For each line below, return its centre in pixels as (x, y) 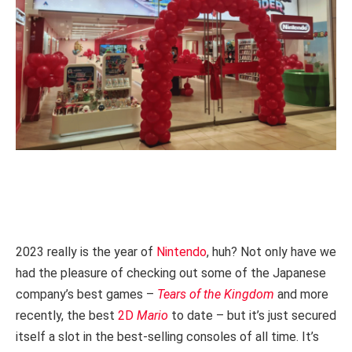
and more (301, 295)
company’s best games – (86, 295)
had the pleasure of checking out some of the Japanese (171, 273)
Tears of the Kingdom (216, 295)
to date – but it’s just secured (254, 316)
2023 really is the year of (86, 252)
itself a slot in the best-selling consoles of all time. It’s (167, 337)
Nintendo (181, 252)
